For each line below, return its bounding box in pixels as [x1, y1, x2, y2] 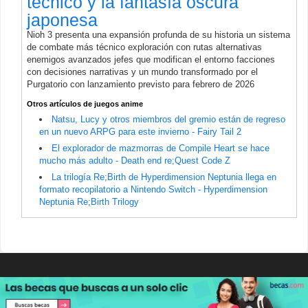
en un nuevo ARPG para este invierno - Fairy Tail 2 [39, 126, 241, 137]
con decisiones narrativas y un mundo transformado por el [27, 66, 258, 77]
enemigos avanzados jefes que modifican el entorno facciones [27, 54, 275, 65]
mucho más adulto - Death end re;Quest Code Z [39, 155, 230, 166]
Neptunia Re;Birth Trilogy [39, 196, 139, 207]
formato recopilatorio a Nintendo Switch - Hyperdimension [39, 184, 267, 195]
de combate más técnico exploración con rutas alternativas [27, 41, 262, 52]
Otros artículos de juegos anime [27, 99, 143, 108]
